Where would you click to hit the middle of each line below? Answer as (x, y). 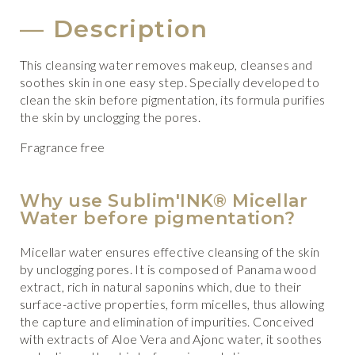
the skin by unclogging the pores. (111, 117)
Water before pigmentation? (158, 218)
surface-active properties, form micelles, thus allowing (172, 304)
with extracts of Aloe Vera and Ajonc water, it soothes (171, 339)
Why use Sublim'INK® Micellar (164, 201)
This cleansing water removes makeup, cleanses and (166, 65)
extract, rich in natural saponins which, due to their (161, 286)
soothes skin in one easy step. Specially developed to (170, 82)
